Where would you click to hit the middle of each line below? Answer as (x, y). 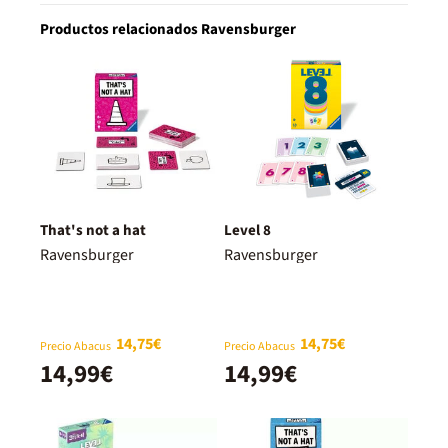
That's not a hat (93, 230)
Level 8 (247, 230)
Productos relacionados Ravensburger (168, 29)
